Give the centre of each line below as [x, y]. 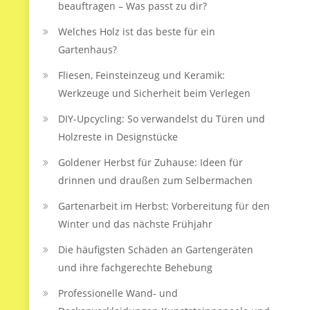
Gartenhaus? [88, 49]
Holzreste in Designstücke [118, 137]
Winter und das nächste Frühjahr [135, 224]
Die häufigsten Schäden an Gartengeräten [156, 249]
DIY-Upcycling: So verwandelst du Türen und [162, 119]
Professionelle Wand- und [118, 293]
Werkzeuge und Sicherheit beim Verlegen [154, 93]
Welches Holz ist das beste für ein [137, 31]
